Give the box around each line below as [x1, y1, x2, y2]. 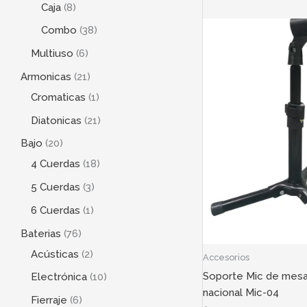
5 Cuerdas [31, 181, 80, 194]
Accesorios [202, 252, 249, 263]
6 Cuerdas [31, 204, 80, 217]
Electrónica [31, 271, 87, 284]
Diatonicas [31, 114, 82, 127]
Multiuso [31, 47, 73, 60]
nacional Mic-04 [202, 286, 279, 299]
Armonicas [21, 70, 71, 83]
